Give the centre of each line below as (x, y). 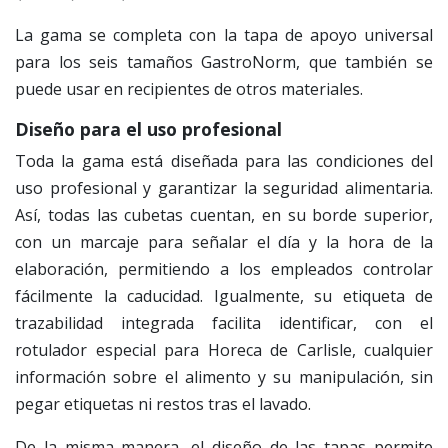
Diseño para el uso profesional (148, 129)
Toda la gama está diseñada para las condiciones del (224, 161)
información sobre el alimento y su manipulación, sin (224, 377)
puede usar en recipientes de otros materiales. (189, 89)
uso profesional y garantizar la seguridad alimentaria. (224, 188)
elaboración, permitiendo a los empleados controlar (224, 269)
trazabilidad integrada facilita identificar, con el (224, 323)
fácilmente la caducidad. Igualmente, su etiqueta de (224, 296)
